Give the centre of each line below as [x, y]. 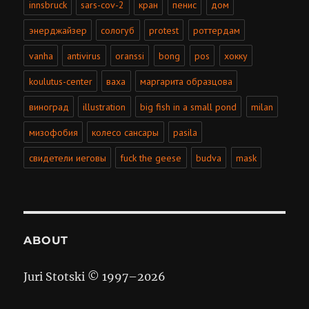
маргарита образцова [187, 81]
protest [164, 30]
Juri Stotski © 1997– [81, 276]
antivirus [84, 56]
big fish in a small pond [189, 107]
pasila [186, 132]
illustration [104, 107]
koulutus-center [60, 81]
